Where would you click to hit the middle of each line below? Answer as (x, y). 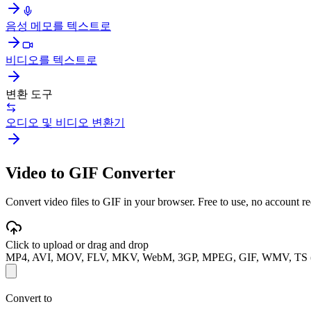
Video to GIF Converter (91, 173)
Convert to (29, 299)
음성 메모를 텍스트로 (58, 26)
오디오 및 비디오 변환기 (65, 122)
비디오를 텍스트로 (51, 60)
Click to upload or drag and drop (77, 245)
